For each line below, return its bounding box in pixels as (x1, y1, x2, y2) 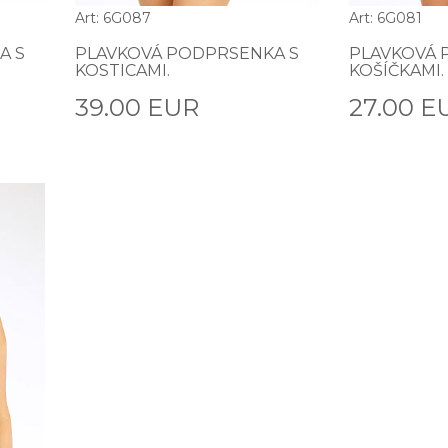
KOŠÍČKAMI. (348, 60, 444, 80)
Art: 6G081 (348, 8, 422, 27)
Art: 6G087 (74, 8, 151, 27)
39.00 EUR (74, 92, 199, 122)
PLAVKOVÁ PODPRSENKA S (74, 43, 299, 63)
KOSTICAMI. (74, 60, 170, 80)
